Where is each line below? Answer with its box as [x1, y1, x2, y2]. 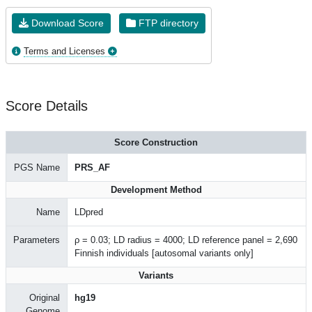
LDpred [75, 207, 103, 217]
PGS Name [14, 162, 60, 173]
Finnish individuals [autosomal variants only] [75, 248, 253, 258]
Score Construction [114, 137, 198, 148]
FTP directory [136, 17, 198, 29]
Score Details [6, 98, 88, 114]
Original [29, 292, 60, 303]
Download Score [29, 17, 104, 29]
